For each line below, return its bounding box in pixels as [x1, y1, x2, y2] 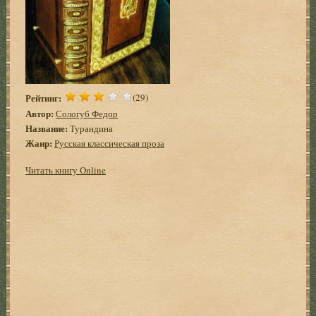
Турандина [68, 121, 114, 135]
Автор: [25, 106, 54, 120]
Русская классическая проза [54, 136, 165, 150]
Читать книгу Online [25, 163, 107, 176]
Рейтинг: [25, 90, 62, 104]
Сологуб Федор [56, 107, 119, 120]
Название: [25, 121, 68, 135]
